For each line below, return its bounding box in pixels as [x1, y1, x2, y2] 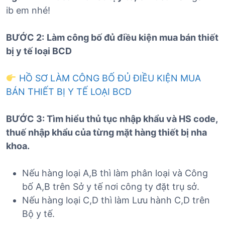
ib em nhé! [6, 5, 50, 16]
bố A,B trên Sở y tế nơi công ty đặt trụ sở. [22, 181, 199, 192]
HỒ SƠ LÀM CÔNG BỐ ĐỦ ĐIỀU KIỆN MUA [19, 73, 201, 84]
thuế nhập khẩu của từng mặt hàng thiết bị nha [6, 127, 207, 138]
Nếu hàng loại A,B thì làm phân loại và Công [22, 168, 208, 179]
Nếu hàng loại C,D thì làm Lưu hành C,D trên [22, 195, 210, 206]
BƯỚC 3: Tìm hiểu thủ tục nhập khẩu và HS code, [6, 114, 217, 125]
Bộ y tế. [22, 208, 55, 219]
